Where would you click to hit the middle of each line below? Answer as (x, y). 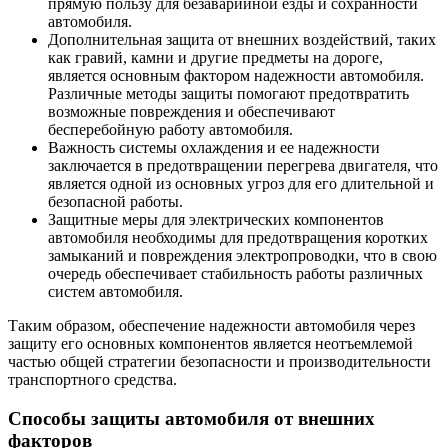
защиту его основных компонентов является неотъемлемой (210, 344)
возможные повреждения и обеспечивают (191, 112)
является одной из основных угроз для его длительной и (241, 184)
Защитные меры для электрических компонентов (216, 220)
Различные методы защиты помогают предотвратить (228, 94)
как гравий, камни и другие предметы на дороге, (215, 58)
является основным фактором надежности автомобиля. (236, 76)
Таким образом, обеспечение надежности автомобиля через (211, 326)
